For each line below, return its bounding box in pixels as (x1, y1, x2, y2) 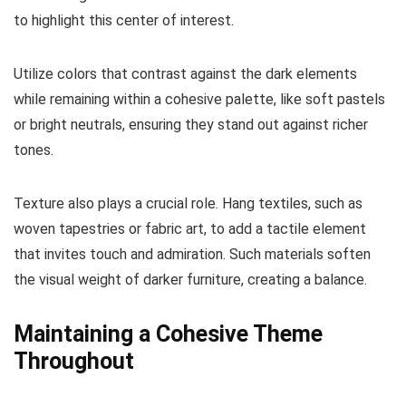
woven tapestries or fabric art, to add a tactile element (14, 220, 366, 238)
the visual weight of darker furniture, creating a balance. (14, 271, 367, 289)
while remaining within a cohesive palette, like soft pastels (14, 91, 385, 109)
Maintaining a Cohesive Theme (14, 321, 323, 348)
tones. (14, 141, 53, 159)
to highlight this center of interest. (14, 12, 234, 30)
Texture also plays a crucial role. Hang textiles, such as (14, 195, 362, 213)
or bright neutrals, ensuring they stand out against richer (14, 116, 368, 134)
